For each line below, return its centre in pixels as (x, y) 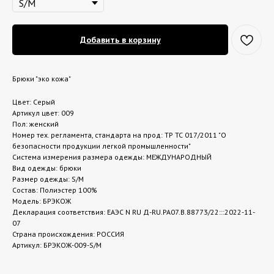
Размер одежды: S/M (48, 179)
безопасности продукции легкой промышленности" (102, 146)
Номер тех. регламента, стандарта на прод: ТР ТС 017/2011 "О (119, 135)
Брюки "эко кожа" (42, 78)
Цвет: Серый (34, 102)
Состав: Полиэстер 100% (55, 190)
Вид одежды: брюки (47, 168)
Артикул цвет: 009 (43, 113)
